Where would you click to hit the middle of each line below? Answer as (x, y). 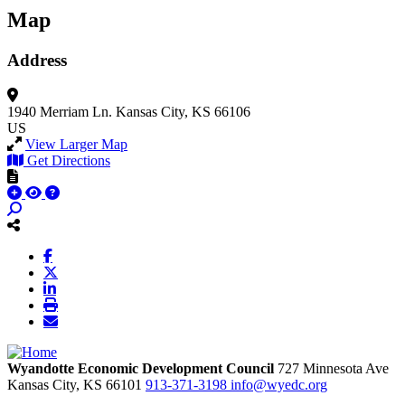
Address (37, 61)
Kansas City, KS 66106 (183, 111)
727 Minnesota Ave (333, 368)
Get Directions (69, 160)
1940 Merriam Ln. (60, 111)
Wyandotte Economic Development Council (141, 368)
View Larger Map (76, 144)
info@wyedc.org (279, 384)
